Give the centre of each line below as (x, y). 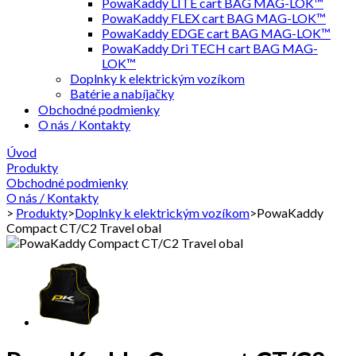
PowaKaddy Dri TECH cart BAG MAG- (210, 48)
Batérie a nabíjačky (122, 93)
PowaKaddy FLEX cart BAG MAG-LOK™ (214, 18)
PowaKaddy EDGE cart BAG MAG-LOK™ (216, 33)
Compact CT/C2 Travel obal (84, 228)
